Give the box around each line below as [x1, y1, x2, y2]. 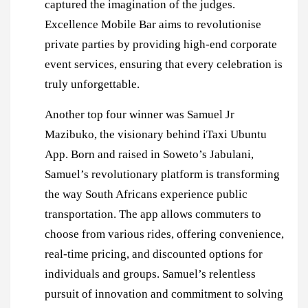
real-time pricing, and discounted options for [45, 247, 263, 261]
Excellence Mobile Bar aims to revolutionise [45, 17, 261, 31]
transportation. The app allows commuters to [45, 207, 261, 221]
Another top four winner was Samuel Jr [45, 107, 234, 121]
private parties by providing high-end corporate [45, 37, 277, 51]
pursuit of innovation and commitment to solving [45, 287, 283, 300]
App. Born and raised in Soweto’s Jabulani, [45, 147, 254, 161]
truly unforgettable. [45, 77, 140, 91]
